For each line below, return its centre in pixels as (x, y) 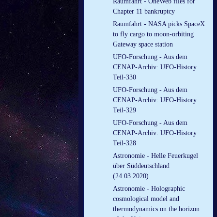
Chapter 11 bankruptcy (144, 12)
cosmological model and (146, 199)
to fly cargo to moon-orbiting (153, 34)
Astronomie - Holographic (149, 189)
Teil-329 (124, 110)
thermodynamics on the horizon (156, 209)
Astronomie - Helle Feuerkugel (155, 156)
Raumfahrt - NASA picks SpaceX (159, 24)
